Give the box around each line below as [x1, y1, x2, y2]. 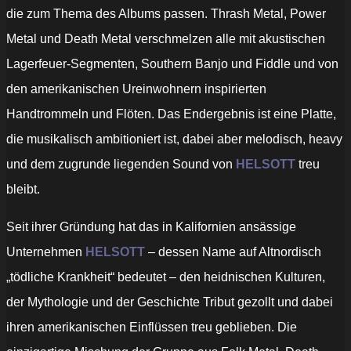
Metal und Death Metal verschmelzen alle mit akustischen [6, 32, 325, 46]
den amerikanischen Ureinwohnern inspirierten [6, 82, 266, 96]
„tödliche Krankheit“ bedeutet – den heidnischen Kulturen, [6, 270, 325, 284]
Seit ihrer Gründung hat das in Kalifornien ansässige [6, 220, 296, 234]
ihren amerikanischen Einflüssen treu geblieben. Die [6, 320, 297, 335]
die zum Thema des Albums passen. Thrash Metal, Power [6, 7, 326, 21]
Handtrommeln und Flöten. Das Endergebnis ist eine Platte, [6, 107, 336, 121]
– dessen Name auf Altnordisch [148, 245, 321, 259]
